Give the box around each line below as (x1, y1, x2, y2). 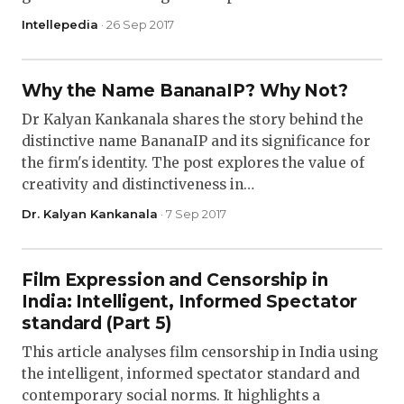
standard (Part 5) (22, 313, 172, 334)
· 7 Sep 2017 (158, 207, 226, 221)
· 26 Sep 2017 (98, 17, 174, 32)
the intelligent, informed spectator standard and (22, 365, 360, 382)
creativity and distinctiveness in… (22, 176, 254, 193)
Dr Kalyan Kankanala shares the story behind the (22, 111, 363, 128)
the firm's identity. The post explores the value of (22, 154, 364, 171)
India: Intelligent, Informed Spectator (22, 291, 358, 312)
